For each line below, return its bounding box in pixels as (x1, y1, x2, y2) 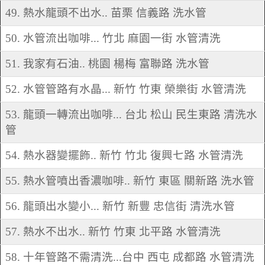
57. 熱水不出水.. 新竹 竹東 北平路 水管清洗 (5, 225, 221, 238)
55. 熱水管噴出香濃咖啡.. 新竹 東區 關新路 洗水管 (5, 174, 254, 188)
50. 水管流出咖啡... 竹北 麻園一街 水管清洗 (5, 32, 221, 45)
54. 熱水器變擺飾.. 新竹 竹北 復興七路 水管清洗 (5, 149, 243, 162)
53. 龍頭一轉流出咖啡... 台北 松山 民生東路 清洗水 (5, 108, 257, 121)
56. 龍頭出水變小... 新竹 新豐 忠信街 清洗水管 (5, 200, 235, 213)
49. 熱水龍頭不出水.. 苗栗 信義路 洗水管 (5, 7, 206, 20)
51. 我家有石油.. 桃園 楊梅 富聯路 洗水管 (5, 57, 209, 70)
